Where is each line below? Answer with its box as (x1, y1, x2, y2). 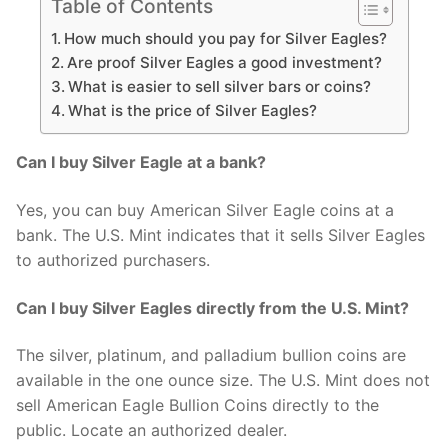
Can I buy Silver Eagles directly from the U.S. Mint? (16, 297, 409, 318)
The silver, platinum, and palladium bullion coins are (16, 345, 406, 366)
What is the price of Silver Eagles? (67, 101, 317, 121)
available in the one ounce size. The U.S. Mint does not (16, 370, 430, 391)
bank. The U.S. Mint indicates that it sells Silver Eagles (16, 224, 425, 245)
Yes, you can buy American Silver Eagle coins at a (16, 199, 394, 220)
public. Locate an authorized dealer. (16, 420, 287, 441)
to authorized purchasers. (16, 249, 210, 270)
